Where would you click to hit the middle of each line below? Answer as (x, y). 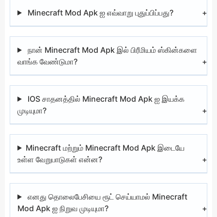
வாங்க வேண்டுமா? (47, 61)
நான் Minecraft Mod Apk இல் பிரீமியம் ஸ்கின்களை (111, 50)
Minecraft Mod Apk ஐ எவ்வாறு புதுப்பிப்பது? (99, 12)
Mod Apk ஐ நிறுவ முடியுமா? (63, 208)
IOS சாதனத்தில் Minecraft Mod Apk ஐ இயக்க (105, 99)
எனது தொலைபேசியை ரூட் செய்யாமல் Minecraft (106, 196)
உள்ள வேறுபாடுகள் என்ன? (60, 159)
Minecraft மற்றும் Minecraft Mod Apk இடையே (105, 147)
